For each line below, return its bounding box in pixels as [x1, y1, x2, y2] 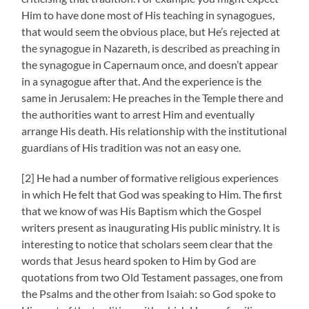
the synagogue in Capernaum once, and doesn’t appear [21, 57, 279, 71]
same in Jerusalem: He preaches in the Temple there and [21, 90, 284, 104]
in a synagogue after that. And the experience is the [21, 74, 262, 88]
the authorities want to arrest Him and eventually [21, 107, 255, 121]
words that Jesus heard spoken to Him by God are [21, 253, 257, 267]
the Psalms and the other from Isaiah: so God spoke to [21, 286, 277, 300]
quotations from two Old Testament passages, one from [21, 270, 283, 283]
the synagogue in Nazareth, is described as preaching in [21, 41, 281, 54]
